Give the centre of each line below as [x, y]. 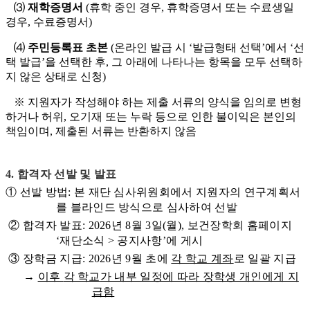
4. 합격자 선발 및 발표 [61, 174]
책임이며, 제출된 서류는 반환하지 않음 [101, 131]
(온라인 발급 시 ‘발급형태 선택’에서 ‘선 [206, 48]
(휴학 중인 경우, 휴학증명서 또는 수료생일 [189, 8]
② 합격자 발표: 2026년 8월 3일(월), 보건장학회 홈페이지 [149, 226]
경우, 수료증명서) [49, 22]
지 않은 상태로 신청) [56, 77]
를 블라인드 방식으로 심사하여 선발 [147, 208]
